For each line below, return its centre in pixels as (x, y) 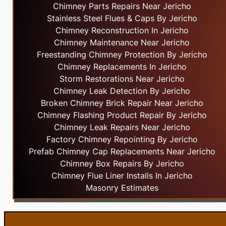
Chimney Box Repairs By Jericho (122, 164)
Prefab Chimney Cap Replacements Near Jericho (122, 152)
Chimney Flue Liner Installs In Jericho (122, 176)
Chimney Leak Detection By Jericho (122, 91)
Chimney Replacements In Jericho (122, 67)
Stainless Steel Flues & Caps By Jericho (122, 18)
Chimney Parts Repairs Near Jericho (122, 6)
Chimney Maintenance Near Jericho (122, 43)
